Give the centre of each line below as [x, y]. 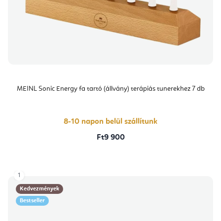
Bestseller [32, 201]
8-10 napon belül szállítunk [110, 122]
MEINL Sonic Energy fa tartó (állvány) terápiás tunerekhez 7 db [110, 89]
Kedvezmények [39, 189]
